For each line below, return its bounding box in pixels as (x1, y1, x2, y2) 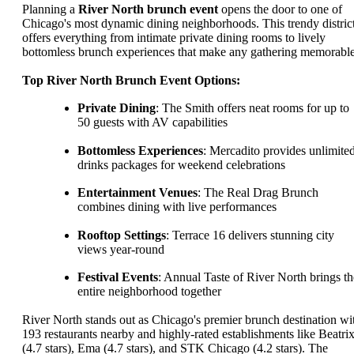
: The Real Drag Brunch (198, 186, 318, 200)
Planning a (22, 2, 78, 17)
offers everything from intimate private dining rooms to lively (22, 31, 326, 45)
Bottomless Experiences (77, 143, 203, 157)
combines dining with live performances (77, 200, 277, 214)
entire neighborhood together (77, 284, 221, 299)
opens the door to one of (218, 2, 342, 17)
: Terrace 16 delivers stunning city (166, 228, 334, 242)
